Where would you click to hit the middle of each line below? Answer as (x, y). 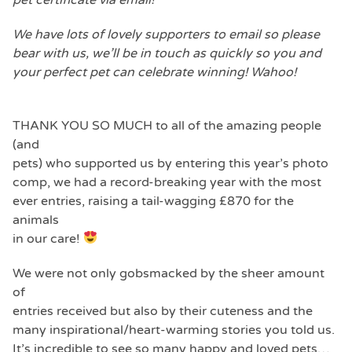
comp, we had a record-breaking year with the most (167, 182)
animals (36, 220)
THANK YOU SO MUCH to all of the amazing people (167, 125)
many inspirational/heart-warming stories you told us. (174, 330)
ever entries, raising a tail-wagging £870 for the (153, 201)
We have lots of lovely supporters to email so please (166, 34)
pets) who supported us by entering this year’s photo (170, 163)
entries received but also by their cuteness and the (163, 311)
